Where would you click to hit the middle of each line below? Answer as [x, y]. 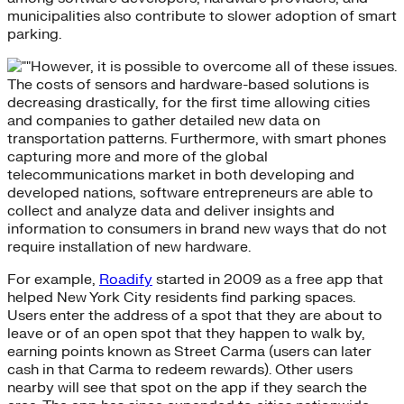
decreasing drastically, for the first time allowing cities [188, 102]
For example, [53, 279]
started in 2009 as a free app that [268, 279]
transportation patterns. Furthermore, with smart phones [197, 138]
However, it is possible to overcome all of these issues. [214, 66]
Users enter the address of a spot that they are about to [195, 315]
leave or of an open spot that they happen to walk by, [186, 333]
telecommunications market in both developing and [181, 174]
